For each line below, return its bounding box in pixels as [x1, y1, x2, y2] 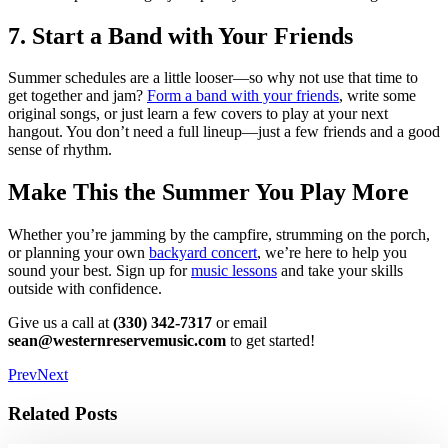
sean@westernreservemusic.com [8, 332, 226, 350]
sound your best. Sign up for [8, 262, 191, 280]
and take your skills [277, 262, 403, 280]
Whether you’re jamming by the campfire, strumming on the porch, [8, 226, 430, 244]
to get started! [226, 332, 315, 350]
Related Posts [8, 403, 117, 424]
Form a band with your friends [147, 87, 339, 105]
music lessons [191, 262, 277, 280]
